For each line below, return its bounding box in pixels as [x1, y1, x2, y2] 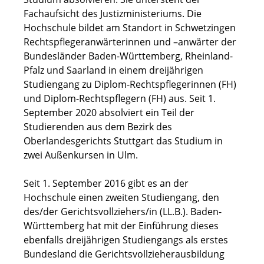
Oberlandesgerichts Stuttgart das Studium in [24, 134, 223, 147]
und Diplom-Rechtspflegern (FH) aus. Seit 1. [24, 92, 216, 105]
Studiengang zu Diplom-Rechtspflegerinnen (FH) [24, 78, 236, 91]
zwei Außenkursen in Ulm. [24, 148, 138, 161]
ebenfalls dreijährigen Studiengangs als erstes [24, 233, 228, 246]
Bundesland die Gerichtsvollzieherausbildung [24, 247, 225, 260]
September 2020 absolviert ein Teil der [24, 106, 194, 119]
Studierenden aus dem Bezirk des [24, 120, 172, 133]
